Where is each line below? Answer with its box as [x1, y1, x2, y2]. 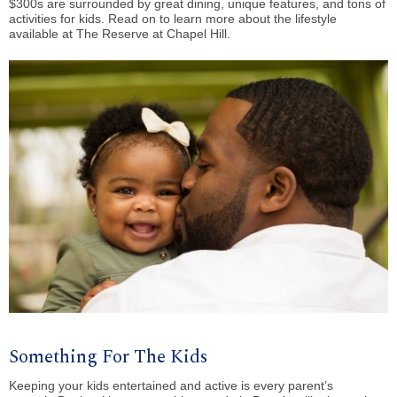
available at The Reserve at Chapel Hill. [9, 26, 230, 41]
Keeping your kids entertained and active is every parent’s [9, 378, 333, 393]
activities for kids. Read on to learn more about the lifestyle [9, 11, 337, 26]
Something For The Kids [9, 343, 207, 372]
